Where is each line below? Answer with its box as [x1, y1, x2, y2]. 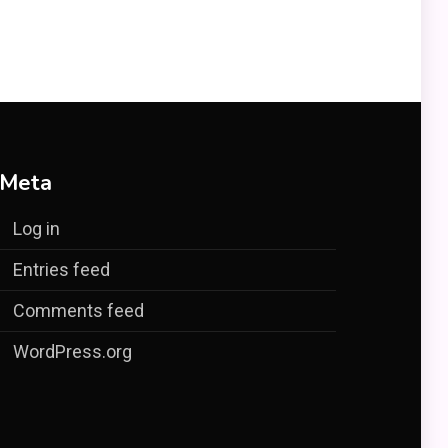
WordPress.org [12, 341, 132, 362]
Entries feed [12, 259, 110, 280]
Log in [12, 218, 60, 239]
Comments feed [12, 300, 144, 321]
